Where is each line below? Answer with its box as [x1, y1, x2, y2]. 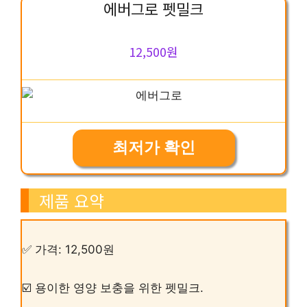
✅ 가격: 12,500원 [22, 243, 114, 257]
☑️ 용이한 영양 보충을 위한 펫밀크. [22, 281, 204, 295]
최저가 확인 [112, 138, 195, 156]
